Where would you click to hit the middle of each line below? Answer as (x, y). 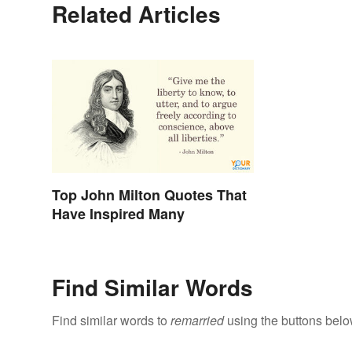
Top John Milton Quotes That (149, 195)
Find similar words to (111, 321)
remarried (197, 321)
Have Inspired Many (118, 214)
